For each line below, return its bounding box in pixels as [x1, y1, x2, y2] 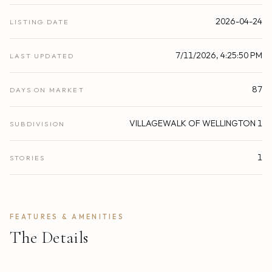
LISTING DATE [10, 17, 70, 26]
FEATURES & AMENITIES [10, 212, 124, 221]
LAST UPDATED [10, 51, 75, 60]
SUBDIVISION [10, 119, 66, 128]
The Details [10, 226, 89, 248]
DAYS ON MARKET [10, 85, 84, 94]
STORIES [10, 153, 46, 162]
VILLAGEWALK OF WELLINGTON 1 [129, 117, 262, 129]
